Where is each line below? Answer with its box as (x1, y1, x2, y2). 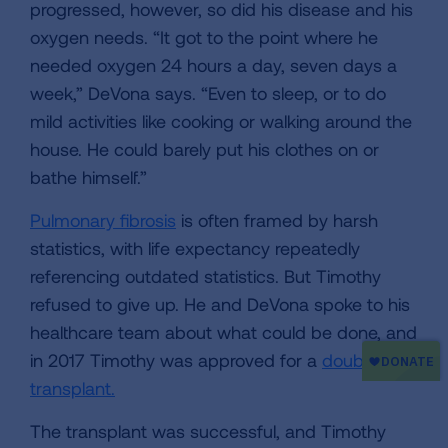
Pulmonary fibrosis (30, 209, 176, 231)
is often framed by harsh (176, 209, 378, 231)
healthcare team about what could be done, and (30, 321, 417, 343)
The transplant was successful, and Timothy (30, 420, 386, 442)
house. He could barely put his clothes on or (30, 138, 379, 160)
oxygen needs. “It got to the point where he (30, 26, 378, 48)
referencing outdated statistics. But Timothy (30, 265, 381, 287)
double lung (322, 349, 416, 371)
